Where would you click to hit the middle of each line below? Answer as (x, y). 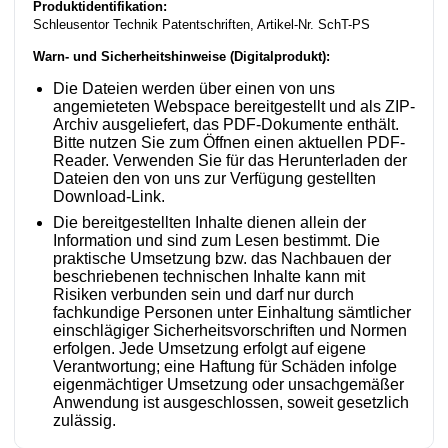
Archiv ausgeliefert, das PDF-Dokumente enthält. (226, 125)
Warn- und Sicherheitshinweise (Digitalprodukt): (181, 57)
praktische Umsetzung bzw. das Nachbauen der (222, 259)
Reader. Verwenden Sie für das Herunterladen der (230, 161)
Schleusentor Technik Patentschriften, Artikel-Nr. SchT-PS (201, 25)
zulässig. (84, 421)
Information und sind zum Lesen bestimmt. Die (216, 241)
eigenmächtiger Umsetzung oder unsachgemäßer (228, 385)
